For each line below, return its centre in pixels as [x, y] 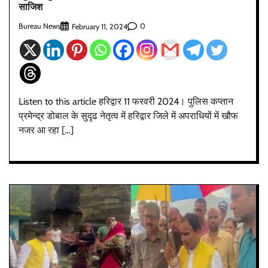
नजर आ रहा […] [46, 130]
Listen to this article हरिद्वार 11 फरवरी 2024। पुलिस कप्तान [126, 101]
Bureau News [39, 26]
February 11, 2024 [100, 26]
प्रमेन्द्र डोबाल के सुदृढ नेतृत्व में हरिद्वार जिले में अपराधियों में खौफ [128, 115]
